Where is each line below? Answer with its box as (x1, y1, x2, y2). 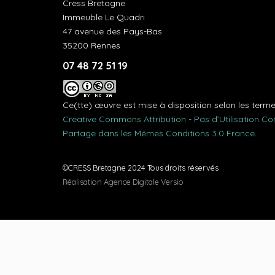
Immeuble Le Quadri (63, 12, 145, 23)
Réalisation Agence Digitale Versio (63, 177, 184, 187)
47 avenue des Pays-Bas (63, 26, 162, 37)
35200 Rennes (63, 40, 120, 51)
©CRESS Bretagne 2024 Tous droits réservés (63, 163, 219, 172)
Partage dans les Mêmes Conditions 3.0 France (63, 128, 255, 139)
